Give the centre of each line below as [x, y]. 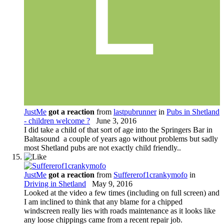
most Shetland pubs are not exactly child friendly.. [102, 147]
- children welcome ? [57, 120]
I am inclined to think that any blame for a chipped [103, 201]
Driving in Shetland [55, 183]
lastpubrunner [135, 111]
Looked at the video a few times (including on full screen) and [122, 192]
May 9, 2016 [112, 183]
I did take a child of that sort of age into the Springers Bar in [118, 129]
